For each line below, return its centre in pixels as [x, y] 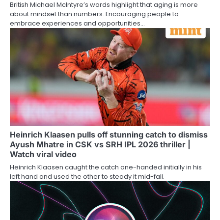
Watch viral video [43, 154]
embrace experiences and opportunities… [77, 23]
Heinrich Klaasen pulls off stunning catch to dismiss [109, 134]
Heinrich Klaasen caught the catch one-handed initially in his [106, 167]
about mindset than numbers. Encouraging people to [94, 14]
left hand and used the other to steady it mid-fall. [87, 176]
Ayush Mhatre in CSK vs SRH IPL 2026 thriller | [100, 144]
